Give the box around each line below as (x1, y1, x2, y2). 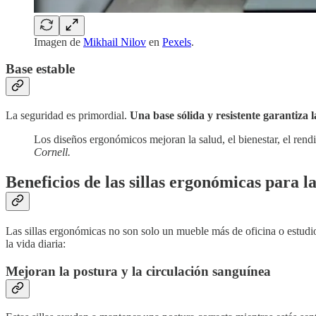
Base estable (6, 61, 75, 77)
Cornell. (34, 145, 71, 158)
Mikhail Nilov (83, 35, 146, 48)
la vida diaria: (6, 237, 66, 250)
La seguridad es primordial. (6, 109, 130, 121)
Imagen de (34, 35, 83, 48)
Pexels (162, 35, 191, 48)
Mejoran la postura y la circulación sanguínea (6, 263, 271, 279)
